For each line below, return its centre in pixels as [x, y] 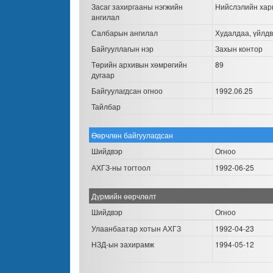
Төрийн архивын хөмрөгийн [139, 64]
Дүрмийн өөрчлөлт [124, 196]
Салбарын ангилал [125, 33]
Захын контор [239, 48]
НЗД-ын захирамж [123, 244]
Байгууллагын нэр [122, 48]
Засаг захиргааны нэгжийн [137, 6]
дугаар [103, 75]
